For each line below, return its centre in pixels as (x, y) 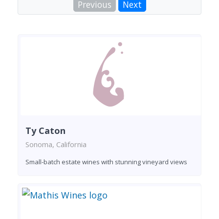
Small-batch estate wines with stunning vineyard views (106, 162)
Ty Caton (45, 130)
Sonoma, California (56, 144)
